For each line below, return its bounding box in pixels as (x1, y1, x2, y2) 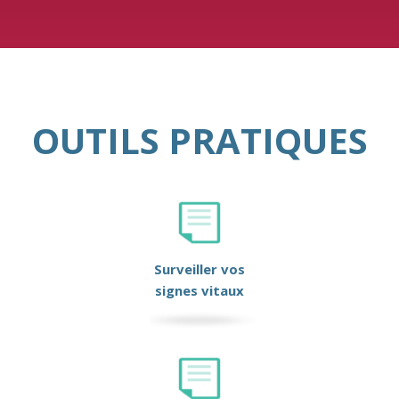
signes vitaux (155, 281, 244, 300)
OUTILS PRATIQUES (31, 116, 368, 166)
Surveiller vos (154, 260, 245, 279)
